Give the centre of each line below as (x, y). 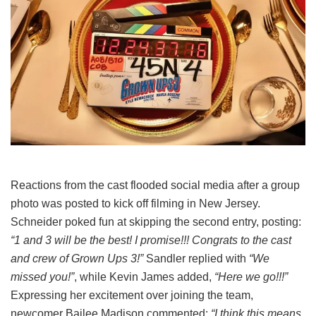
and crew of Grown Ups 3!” (77, 258)
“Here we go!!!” (251, 276)
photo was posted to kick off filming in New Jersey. (135, 203)
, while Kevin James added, (144, 276)
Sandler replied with (197, 258)
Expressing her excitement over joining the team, (132, 295)
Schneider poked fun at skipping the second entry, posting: (156, 221)
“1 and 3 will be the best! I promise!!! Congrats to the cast (151, 240)
